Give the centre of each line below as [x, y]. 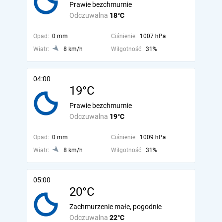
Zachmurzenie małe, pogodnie [115, 207]
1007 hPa [153, 36]
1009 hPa [153, 137]
